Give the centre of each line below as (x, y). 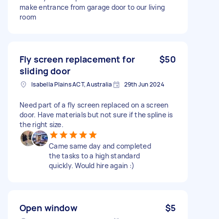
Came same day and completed (100, 146)
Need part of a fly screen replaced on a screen (94, 105)
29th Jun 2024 (144, 84)
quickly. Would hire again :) (92, 165)
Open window (48, 208)
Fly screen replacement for (77, 59)
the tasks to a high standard (94, 155)
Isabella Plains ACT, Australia (72, 84)
